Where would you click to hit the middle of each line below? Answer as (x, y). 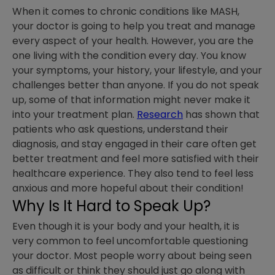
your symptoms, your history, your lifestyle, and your (137, 71)
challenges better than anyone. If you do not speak (136, 85)
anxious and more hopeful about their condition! (128, 188)
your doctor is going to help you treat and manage (134, 26)
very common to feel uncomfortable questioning (130, 241)
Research (160, 115)
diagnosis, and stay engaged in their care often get (134, 144)
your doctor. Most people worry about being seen (132, 256)
